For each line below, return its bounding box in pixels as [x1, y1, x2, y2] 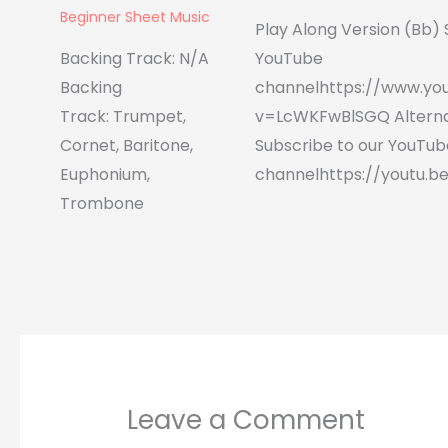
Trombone [60, 191, 144, 215]
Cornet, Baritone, [60, 133, 193, 157]
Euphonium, [60, 162, 150, 186]
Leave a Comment [126, 401, 365, 438]
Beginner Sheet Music [60, 6, 210, 27]
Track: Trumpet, [60, 104, 186, 128]
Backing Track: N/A [60, 46, 209, 70]
